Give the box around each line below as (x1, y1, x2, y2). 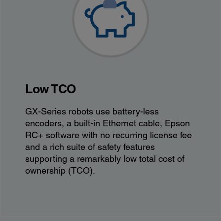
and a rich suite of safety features (25, 141, 155, 152)
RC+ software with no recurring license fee (25, 129, 192, 140)
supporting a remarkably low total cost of (25, 153, 185, 164)
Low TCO (25, 81, 76, 96)
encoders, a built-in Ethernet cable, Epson (25, 117, 190, 128)
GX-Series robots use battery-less (25, 106, 159, 116)
